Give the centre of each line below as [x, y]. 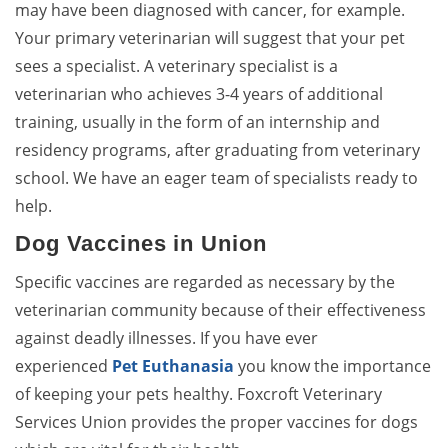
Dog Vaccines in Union [141, 244]
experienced [63, 366]
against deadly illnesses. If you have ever [166, 338]
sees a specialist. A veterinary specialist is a [176, 66]
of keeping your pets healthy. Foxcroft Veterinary [198, 394]
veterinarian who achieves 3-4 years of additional [199, 94]
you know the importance [332, 366]
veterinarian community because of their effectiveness [220, 310]
